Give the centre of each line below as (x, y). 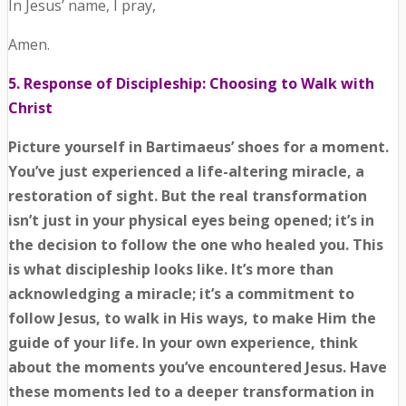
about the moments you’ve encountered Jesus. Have (197, 367)
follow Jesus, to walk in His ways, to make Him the (192, 319)
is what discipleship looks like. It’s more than (170, 270)
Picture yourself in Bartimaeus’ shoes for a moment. (198, 147)
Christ (30, 108)
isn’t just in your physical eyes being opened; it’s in (191, 221)
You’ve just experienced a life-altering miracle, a (186, 172)
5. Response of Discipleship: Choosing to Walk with (191, 84)
